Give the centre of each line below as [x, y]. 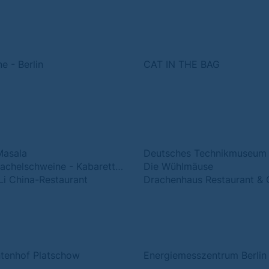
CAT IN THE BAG [182, 64]
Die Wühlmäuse [178, 166]
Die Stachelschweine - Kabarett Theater [119, 166]
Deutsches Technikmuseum [205, 153]
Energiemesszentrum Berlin [205, 255]
